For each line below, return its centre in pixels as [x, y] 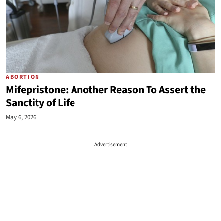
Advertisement [110, 144]
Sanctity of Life [40, 103]
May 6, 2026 [21, 117]
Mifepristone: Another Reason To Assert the [106, 90]
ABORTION [23, 77]
